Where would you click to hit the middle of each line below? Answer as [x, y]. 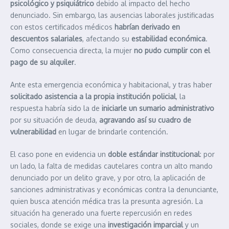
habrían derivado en [147, 27]
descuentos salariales [46, 38]
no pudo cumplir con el [172, 50]
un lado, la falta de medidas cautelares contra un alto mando [111, 166]
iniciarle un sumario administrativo [158, 108]
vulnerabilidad [33, 131]
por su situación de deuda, [55, 120]
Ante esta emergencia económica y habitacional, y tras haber [111, 84]
